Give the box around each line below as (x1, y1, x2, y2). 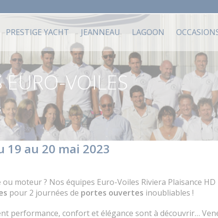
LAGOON (132, 27, 164, 37)
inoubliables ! (144, 187, 194, 198)
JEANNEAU (81, 27, 120, 37)
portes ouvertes (81, 187, 144, 198)
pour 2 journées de (7, 187, 81, 198)
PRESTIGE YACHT (6, 27, 69, 37)
